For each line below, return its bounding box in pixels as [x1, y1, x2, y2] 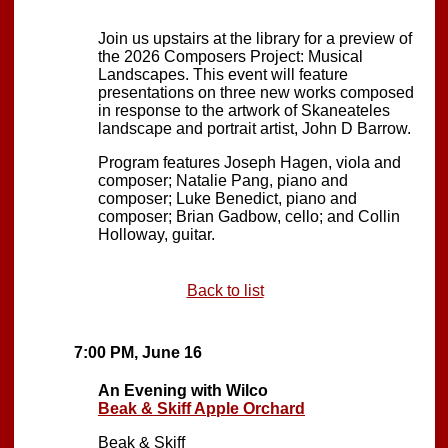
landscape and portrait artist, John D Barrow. [98, 119, 411, 137]
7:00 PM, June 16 [74, 343, 202, 361]
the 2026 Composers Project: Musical [98, 47, 363, 65]
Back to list [186, 281, 264, 299]
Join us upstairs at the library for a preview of [98, 29, 412, 47]
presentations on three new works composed [98, 83, 414, 101]
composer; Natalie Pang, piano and [98, 171, 348, 189]
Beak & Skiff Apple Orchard [98, 399, 305, 417]
